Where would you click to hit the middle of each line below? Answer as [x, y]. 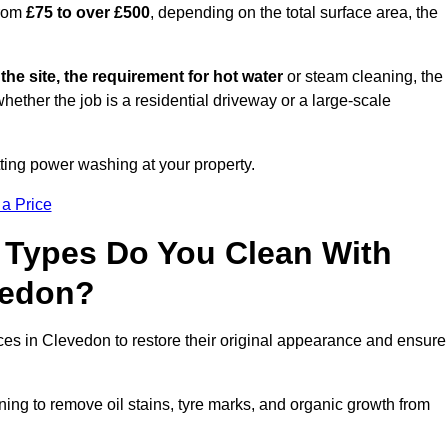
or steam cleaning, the [363, 77]
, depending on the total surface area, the [294, 13]
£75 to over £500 [88, 13]
